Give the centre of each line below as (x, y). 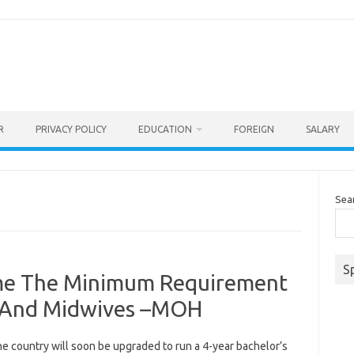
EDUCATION (165, 129)
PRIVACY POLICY (71, 129)
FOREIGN (254, 129)
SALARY (323, 129)
